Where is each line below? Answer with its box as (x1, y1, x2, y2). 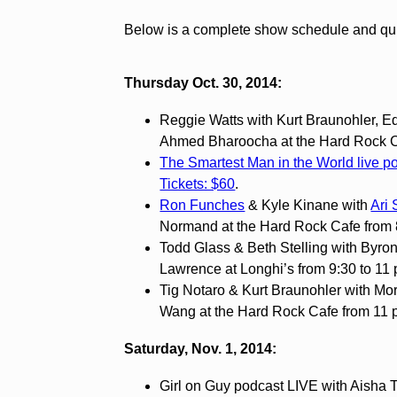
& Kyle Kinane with (245, 197, 371, 213)
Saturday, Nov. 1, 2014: (124, 340, 277, 356)
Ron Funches (160, 197, 245, 213)
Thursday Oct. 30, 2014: (124, 74, 283, 90)
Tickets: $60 (160, 175, 236, 191)
